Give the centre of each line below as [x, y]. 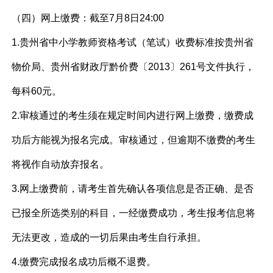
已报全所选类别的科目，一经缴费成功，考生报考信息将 [134, 213]
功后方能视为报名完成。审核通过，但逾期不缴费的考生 [134, 140]
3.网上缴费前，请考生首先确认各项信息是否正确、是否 [133, 189]
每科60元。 [37, 91]
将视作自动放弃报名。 [61, 164]
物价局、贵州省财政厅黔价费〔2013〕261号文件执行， [133, 67]
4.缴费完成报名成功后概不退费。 [84, 262]
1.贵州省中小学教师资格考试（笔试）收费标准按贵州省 [133, 42]
